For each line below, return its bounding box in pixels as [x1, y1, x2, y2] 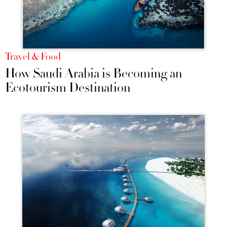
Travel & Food [5, 50, 61, 64]
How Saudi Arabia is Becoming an [5, 65, 182, 83]
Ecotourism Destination [5, 79, 130, 97]
